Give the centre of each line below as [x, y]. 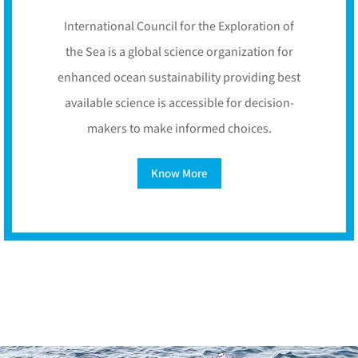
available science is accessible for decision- [179, 104]
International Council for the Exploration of [179, 27]
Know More [179, 173]
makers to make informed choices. [179, 129]
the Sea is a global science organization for [179, 53]
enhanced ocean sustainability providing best [179, 78]
